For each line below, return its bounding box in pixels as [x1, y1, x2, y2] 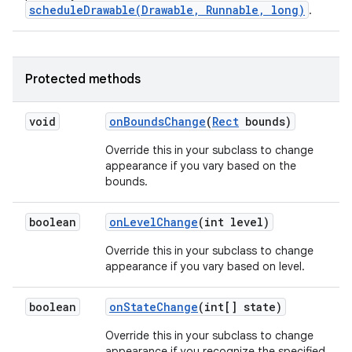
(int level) [198, 214, 269, 229]
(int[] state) [198, 299, 282, 314]
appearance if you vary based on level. [105, 259, 305, 273]
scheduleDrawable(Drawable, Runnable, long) [29, 2, 305, 17]
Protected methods [25, 71, 141, 87]
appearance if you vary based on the [105, 159, 296, 173]
